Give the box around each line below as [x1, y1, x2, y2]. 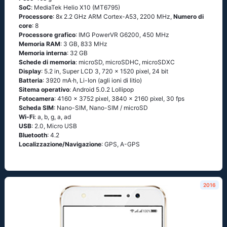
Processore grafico [19, 31, 75, 39]
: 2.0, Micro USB [31, 122, 77, 130]
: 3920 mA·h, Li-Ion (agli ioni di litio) [43, 77, 142, 84]
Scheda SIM [19, 104, 54, 111]
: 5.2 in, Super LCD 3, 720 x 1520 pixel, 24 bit [41, 67, 168, 75]
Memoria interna [19, 49, 67, 57]
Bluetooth [19, 131, 47, 139]
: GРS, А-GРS [101, 140, 140, 148]
